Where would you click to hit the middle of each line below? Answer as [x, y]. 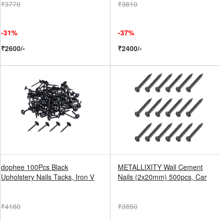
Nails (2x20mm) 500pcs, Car [162, 177]
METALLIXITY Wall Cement [160, 167]
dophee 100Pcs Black [35, 167]
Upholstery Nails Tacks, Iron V [48, 177]
